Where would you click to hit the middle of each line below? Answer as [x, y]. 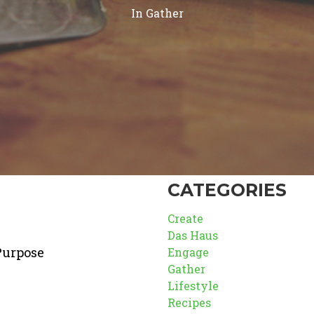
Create [186, 218]
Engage [189, 252]
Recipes [190, 302]
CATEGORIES [227, 190]
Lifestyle [193, 286]
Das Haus [193, 235]
